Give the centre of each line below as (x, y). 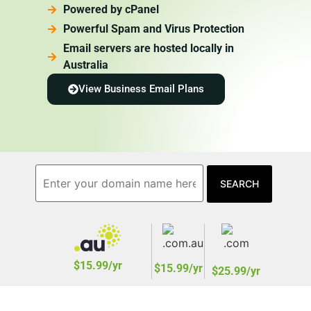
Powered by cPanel (111, 10)
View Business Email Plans (141, 89)
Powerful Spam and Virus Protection (153, 29)
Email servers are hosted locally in (148, 49)
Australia (85, 65)
